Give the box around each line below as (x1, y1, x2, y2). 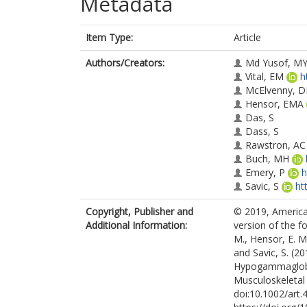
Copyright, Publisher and (86, 205, 193, 218)
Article (234, 31, 261, 44)
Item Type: (86, 31, 133, 44)
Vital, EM (245, 70, 284, 83)
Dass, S (245, 125, 279, 138)
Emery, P (245, 166, 285, 179)
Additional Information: (86, 219, 187, 232)
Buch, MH (245, 152, 289, 165)
